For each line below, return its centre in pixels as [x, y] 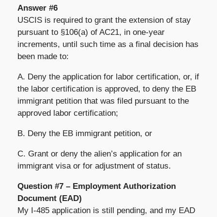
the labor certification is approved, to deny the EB [107, 89]
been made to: [43, 56]
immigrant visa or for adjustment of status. [94, 166]
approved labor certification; [68, 113]
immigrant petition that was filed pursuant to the [103, 101]
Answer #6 [37, 8]
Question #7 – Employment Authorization [96, 186]
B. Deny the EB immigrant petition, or [85, 133]
